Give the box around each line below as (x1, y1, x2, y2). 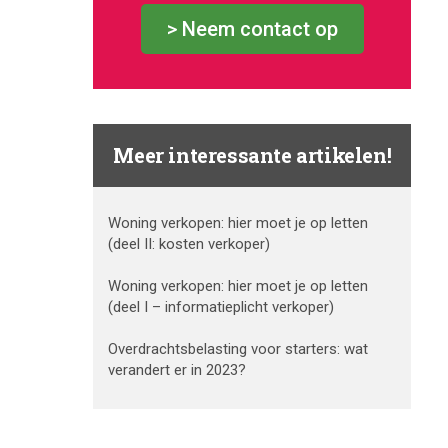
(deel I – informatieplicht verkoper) (108, 298, 335, 317)
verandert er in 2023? (108, 361, 247, 380)
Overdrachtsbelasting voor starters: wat (108, 340, 369, 359)
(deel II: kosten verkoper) (108, 235, 271, 254)
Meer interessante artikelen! (113, 142, 392, 169)
